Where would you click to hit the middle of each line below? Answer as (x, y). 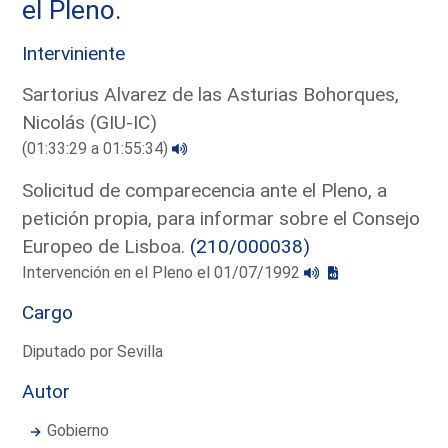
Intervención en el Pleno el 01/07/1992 (163, 272)
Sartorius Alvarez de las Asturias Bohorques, (211, 94)
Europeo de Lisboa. (106, 246)
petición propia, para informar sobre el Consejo (221, 218)
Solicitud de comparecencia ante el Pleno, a (205, 190)
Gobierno (78, 430)
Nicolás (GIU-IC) (90, 122)
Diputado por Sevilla (93, 351)
